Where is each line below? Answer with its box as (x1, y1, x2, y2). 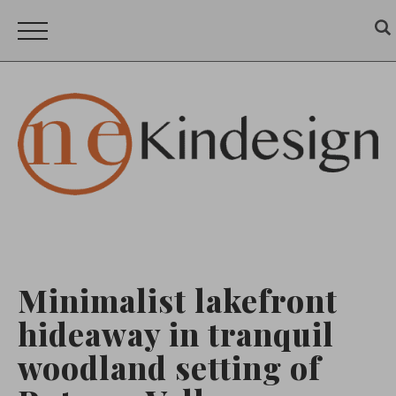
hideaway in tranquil (18, 312, 334, 354)
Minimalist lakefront (18, 278, 338, 321)
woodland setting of (18, 346, 321, 388)
